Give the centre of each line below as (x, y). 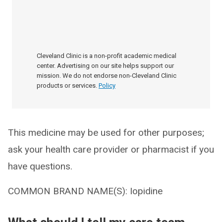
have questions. (40, 166)
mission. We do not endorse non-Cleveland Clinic (107, 76)
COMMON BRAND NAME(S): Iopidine (85, 191)
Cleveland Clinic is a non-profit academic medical (107, 56)
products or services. (67, 85)
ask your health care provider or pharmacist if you (111, 149)
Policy (107, 85)
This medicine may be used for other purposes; (106, 133)
